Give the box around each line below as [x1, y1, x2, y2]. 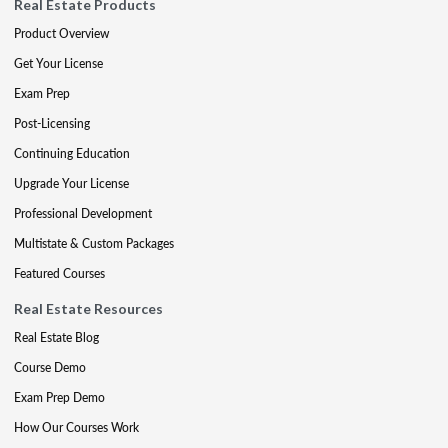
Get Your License [14, 55, 103, 72]
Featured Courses [14, 265, 105, 282]
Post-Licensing [14, 115, 90, 132]
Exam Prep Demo [14, 389, 105, 406]
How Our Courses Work [14, 419, 139, 436]
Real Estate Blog [14, 329, 99, 346]
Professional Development [14, 205, 152, 222]
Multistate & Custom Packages [14, 235, 174, 252]
